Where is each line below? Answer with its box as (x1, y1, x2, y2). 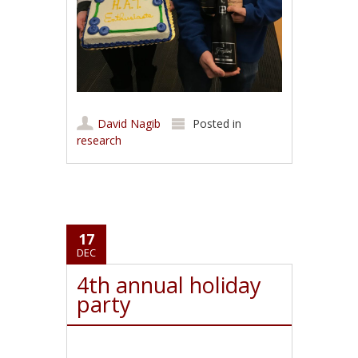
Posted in (193, 115, 242, 131)
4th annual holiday (77, 269, 262, 300)
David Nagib (97, 115, 161, 131)
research (77, 132, 122, 148)
